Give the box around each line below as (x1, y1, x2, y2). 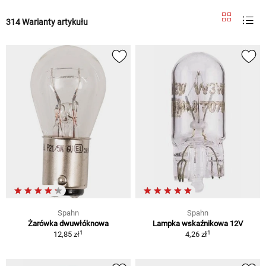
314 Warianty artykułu (6, 17, 88, 27)
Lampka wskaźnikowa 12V (153, 219, 243, 229)
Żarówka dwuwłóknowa (28, 219, 109, 229)
